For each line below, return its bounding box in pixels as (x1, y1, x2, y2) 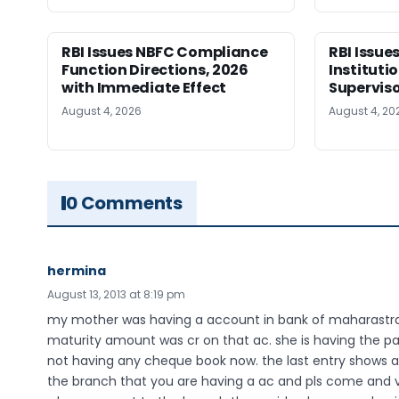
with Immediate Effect (61, 77, 226, 99)
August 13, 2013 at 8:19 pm (47, 287, 185, 303)
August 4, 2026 (61, 103, 142, 119)
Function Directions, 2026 (61, 60, 248, 81)
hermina (47, 262, 106, 281)
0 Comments (66, 191, 183, 216)
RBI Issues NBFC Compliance (61, 42, 268, 63)
